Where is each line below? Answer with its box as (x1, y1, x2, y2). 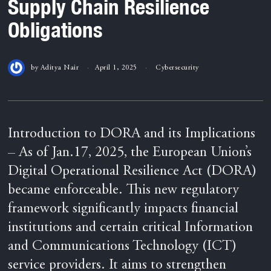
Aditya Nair (40, 64, 79, 71)
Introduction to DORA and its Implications (8, 126, 256, 142)
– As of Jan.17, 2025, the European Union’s (8, 145, 252, 160)
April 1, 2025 (95, 64, 137, 71)
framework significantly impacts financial (8, 201, 239, 217)
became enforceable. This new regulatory (8, 183, 240, 198)
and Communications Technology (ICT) (8, 239, 237, 254)
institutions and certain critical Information (8, 220, 253, 235)
